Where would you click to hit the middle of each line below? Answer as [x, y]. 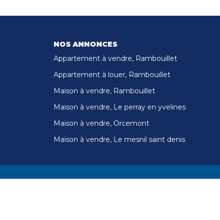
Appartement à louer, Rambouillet [112, 75]
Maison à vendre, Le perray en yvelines [119, 107]
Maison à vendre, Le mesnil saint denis [119, 139]
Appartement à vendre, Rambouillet [115, 58]
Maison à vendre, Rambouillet [104, 91]
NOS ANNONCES [85, 44]
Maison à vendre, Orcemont [101, 123]
